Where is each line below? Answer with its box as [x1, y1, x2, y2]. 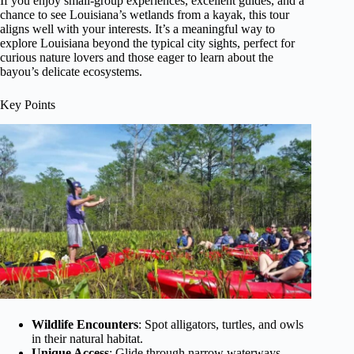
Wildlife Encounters [32, 318, 138, 332]
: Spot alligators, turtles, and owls [138, 318, 303, 332]
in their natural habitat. [32, 332, 143, 346]
